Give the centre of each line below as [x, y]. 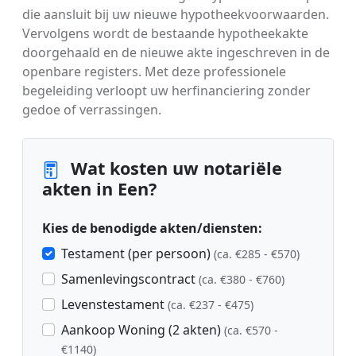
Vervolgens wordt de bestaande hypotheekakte [165, 34]
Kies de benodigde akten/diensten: [152, 228]
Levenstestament [114, 305]
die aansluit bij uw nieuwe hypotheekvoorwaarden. [176, 15]
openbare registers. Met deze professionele [154, 72]
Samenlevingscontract [130, 279]
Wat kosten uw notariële [174, 168]
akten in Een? [99, 189]
